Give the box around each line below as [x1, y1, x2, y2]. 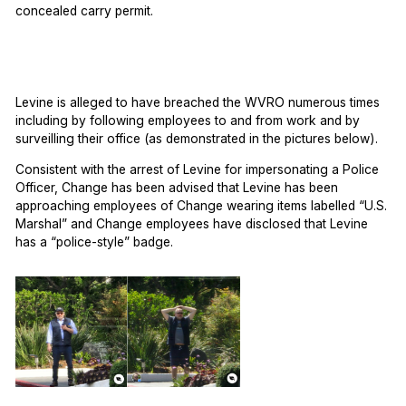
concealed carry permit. [15, 3, 154, 18]
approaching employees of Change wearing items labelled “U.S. [15, 198, 388, 214]
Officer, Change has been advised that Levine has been [15, 180, 339, 196]
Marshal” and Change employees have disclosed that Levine [15, 217, 369, 232]
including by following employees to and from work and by [15, 113, 361, 129]
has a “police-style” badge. [15, 235, 174, 250]
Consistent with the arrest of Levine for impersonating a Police [15, 162, 380, 178]
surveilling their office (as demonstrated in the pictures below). [15, 131, 379, 147]
